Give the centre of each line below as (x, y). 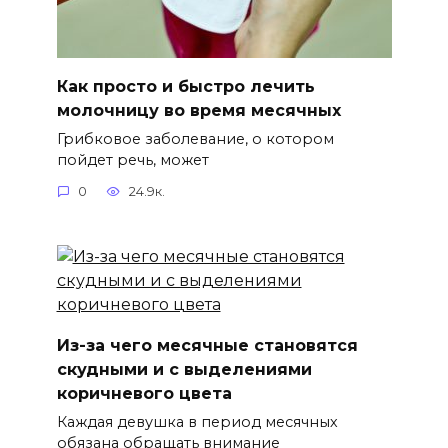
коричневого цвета (144, 393)
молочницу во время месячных (198, 110)
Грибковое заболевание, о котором (195, 138)
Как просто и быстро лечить (185, 86)
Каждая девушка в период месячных (197, 421)
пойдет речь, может (132, 159)
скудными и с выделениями (184, 369)
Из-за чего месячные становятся (207, 345)
